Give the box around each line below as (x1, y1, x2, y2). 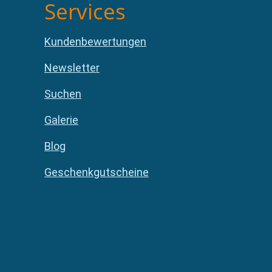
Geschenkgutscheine (44, 166, 149, 179)
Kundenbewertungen (44, 35, 146, 49)
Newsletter (44, 61, 100, 75)
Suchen (44, 87, 81, 101)
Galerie (44, 114, 78, 127)
